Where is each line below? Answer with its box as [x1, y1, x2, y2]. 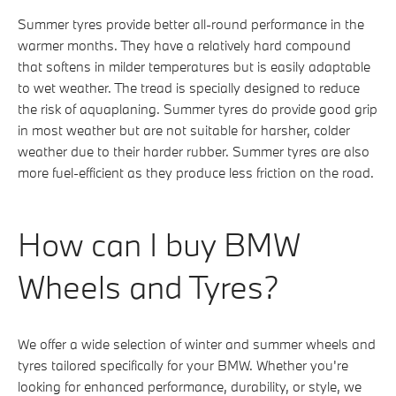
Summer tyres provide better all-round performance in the [18, 14, 364, 33]
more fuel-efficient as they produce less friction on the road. [18, 163, 374, 181]
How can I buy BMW [18, 222, 301, 265]
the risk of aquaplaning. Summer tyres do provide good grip [18, 99, 377, 118]
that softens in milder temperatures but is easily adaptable [18, 57, 370, 75]
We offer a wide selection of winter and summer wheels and [18, 334, 376, 353]
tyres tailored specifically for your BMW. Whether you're [18, 355, 348, 374]
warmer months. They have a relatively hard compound [18, 35, 351, 54]
